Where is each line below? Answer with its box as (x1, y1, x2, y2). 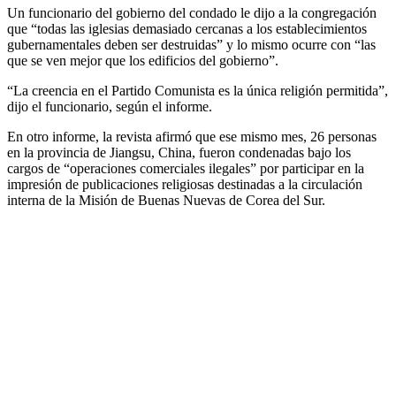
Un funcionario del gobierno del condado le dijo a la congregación (7, 5, 377, 21)
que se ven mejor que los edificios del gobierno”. (7, 53, 278, 69)
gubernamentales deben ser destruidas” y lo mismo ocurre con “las (7, 37, 376, 53)
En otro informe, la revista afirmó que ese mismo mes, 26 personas (7, 129, 377, 145)
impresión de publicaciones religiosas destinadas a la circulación (7, 177, 362, 193)
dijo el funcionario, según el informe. (7, 99, 212, 115)
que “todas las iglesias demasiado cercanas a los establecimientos (7, 21, 367, 37)
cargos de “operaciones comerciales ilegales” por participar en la (7, 161, 364, 177)
